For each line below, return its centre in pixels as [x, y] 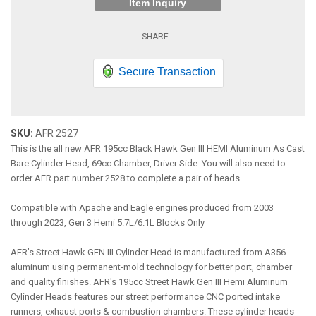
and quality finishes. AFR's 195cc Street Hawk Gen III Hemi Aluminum [149, 282]
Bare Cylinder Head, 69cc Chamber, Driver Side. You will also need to [148, 163]
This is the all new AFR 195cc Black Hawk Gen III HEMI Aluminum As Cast [158, 148]
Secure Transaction [167, 72]
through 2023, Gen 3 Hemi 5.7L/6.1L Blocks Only [108, 223]
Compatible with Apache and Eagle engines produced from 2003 [142, 208]
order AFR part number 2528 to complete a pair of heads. [126, 178]
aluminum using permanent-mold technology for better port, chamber [151, 267]
